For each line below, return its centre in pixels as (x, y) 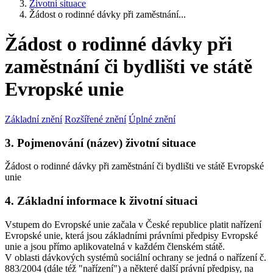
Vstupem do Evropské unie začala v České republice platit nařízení (133, 224)
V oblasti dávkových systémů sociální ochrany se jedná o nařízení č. (136, 257)
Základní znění (34, 119)
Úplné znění (152, 119)
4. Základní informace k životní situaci (101, 201)
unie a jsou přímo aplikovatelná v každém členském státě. (115, 246)
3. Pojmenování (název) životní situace (100, 143)
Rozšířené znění (95, 119)
